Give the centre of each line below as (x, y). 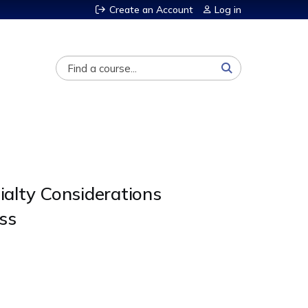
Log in (228, 10)
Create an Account (151, 10)
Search (52, 62)
